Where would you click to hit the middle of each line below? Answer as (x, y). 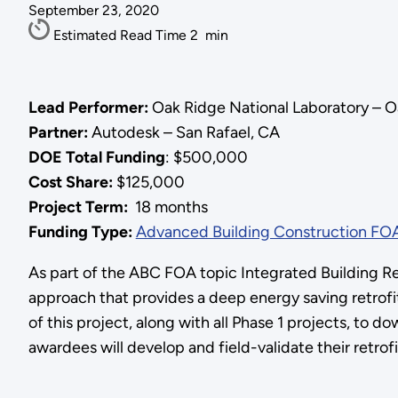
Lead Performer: (88, 107)
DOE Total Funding (96, 157)
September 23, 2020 (93, 11)
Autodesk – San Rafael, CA (183, 132)
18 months (167, 207)
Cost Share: (70, 182)
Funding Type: (82, 231)
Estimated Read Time (121, 36)
